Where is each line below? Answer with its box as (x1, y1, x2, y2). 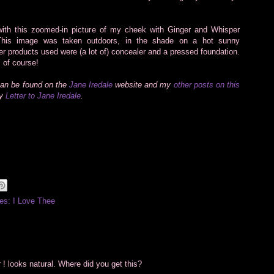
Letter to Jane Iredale (6, 91, 81, 100)
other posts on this (173, 80, 240, 89)
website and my (113, 80, 174, 89)
